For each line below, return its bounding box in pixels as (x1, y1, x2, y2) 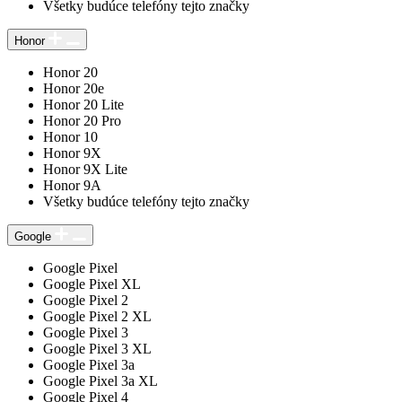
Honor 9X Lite (43, 161, 127, 177)
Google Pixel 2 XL (43, 308, 152, 324)
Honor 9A (43, 177, 101, 193)
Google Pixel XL (43, 275, 141, 292)
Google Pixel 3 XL (43, 340, 152, 356)
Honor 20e (43, 80, 104, 96)
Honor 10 (43, 128, 98, 144)
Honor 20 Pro (43, 112, 121, 128)
